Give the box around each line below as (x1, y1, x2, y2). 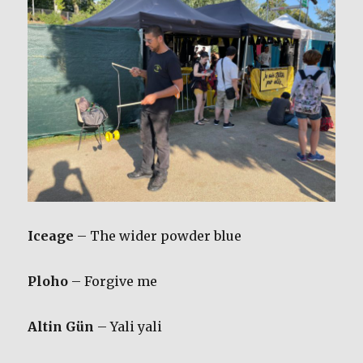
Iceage (28, 227, 75, 244)
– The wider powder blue (74, 227, 242, 244)
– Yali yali (94, 318, 163, 335)
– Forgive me (68, 272, 158, 289)
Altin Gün (28, 318, 95, 335)
